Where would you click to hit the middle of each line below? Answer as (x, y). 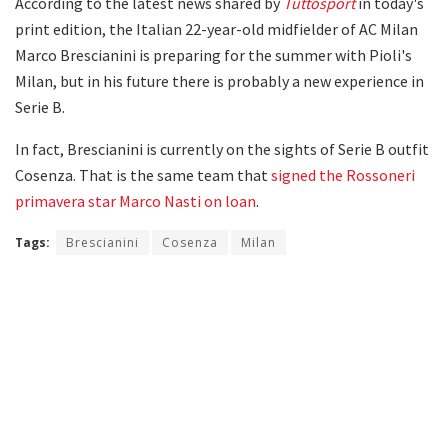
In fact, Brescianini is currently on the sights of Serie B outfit (222, 149)
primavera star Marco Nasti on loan (135, 201)
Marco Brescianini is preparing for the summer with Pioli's (213, 55)
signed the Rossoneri (343, 175)
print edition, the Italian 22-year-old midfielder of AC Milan (216, 29)
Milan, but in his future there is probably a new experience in (219, 81)
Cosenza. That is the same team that (143, 175)
